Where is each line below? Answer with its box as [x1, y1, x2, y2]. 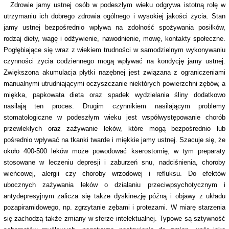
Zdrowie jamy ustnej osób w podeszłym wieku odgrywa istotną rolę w [10, 1, 226, 9]
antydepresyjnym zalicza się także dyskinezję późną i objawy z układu [3, 192, 226, 200]
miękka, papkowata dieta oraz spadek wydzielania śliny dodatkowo [3, 91, 226, 99]
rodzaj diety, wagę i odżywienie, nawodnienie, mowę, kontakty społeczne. [3, 35, 226, 43]
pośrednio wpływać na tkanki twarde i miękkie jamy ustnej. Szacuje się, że [3, 136, 226, 144]
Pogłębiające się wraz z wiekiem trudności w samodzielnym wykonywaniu [3, 46, 226, 54]
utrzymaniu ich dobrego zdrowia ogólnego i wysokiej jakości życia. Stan [3, 12, 226, 20]
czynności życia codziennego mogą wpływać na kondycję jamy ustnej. [3, 57, 226, 65]
